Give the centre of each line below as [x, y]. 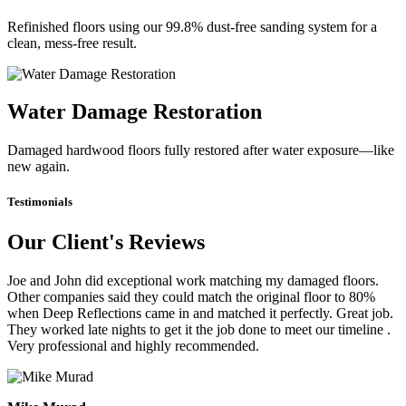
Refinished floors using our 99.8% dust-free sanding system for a [192, 26]
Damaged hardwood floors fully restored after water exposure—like [201, 150]
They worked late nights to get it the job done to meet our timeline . [199, 329]
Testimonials [40, 202]
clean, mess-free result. [72, 43]
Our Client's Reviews [106, 242]
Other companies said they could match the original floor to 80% [191, 296]
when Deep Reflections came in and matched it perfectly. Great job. [200, 313]
